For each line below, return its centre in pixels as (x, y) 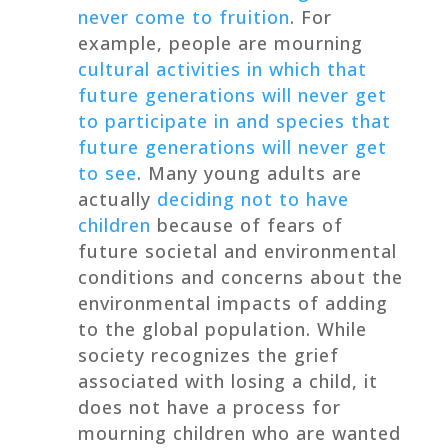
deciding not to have (252, 198)
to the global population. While (222, 328)
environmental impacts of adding (232, 302)
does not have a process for (209, 406)
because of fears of (246, 224)
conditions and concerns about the (240, 276)
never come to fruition (183, 16)
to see (107, 172)
